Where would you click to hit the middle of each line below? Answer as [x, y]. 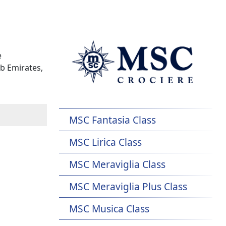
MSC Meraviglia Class [117, 164]
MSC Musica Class [109, 209]
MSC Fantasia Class [112, 120]
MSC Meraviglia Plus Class [128, 187]
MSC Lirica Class [105, 142]
